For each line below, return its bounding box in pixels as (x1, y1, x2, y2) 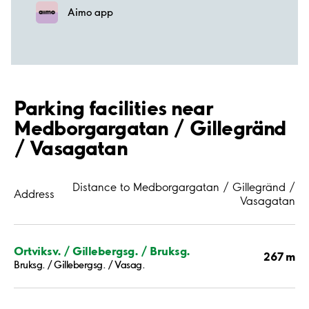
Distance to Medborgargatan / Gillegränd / (72, 180, 295, 195)
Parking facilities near (14, 95, 212, 121)
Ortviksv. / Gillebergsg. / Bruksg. (14, 243, 190, 258)
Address (14, 187, 54, 201)
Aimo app (68, 6, 113, 19)
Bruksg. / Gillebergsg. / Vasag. (14, 258, 146, 271)
